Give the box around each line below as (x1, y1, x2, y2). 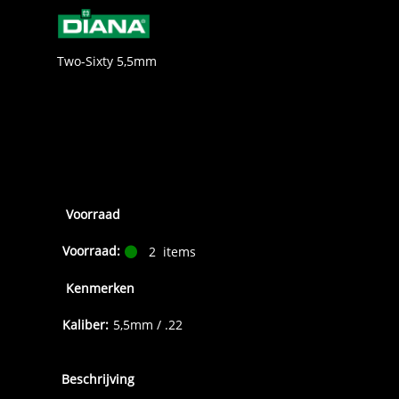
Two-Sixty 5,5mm (57, 53, 157, 70)
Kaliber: (62, 316, 109, 334)
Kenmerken (66, 280, 134, 297)
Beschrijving (61, 370, 134, 388)
